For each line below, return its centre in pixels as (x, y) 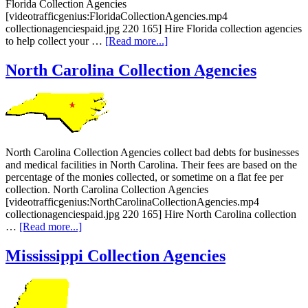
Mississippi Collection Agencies (115, 256)
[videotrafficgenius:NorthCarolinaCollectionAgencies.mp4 (132, 202)
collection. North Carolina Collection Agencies (107, 190)
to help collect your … (55, 41)
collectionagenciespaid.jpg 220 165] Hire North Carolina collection (151, 214)
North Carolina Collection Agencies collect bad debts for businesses (152, 153)
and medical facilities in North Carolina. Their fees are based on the (151, 165)
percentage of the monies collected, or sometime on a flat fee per (144, 177)
